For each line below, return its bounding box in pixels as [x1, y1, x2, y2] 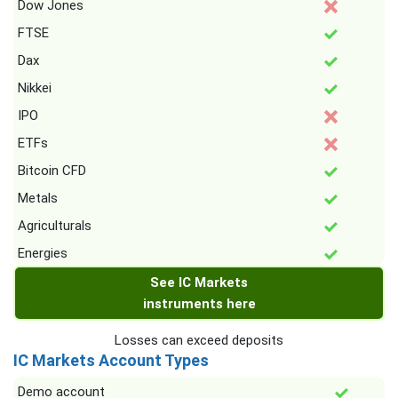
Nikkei [18, 80, 52, 96]
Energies [18, 245, 68, 261]
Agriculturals [18, 218, 92, 234]
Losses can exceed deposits [115, 332, 283, 348]
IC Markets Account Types [13, 351, 209, 370]
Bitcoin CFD [18, 163, 86, 179]
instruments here [142, 296, 256, 312]
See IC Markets [150, 275, 248, 291]
